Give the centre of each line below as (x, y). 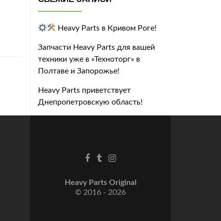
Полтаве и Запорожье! (79, 71)
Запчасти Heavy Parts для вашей (96, 47)
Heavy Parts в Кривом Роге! (106, 28)
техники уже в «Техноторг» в (89, 59)
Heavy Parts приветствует (84, 90)
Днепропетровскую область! (90, 102)
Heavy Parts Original (100, 182)
